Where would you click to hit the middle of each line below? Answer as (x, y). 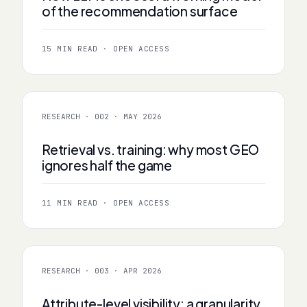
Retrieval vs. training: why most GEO (151, 149)
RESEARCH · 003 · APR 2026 (102, 270)
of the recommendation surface (140, 11)
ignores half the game (107, 165)
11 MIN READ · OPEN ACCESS (106, 202)
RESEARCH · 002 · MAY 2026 (102, 116)
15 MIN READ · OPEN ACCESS (106, 48)
